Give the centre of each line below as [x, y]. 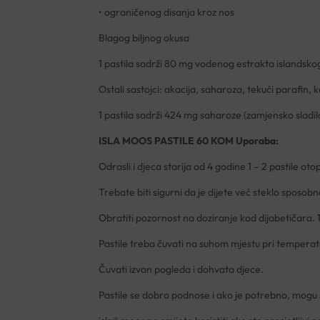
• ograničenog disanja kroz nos [166, 12]
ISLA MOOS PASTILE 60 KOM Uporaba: [188, 141]
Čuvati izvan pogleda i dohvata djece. [181, 270]
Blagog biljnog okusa [144, 38]
